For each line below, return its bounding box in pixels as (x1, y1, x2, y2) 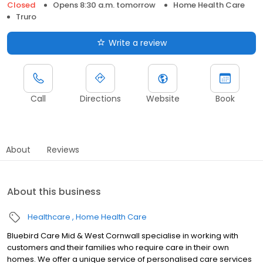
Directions (80, 92, 121, 104)
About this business (7, 184, 101, 198)
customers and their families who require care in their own (7, 241, 229, 253)
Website (146, 92, 180, 104)
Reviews (47, 143, 79, 156)
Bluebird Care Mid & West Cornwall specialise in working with (7, 230, 238, 241)
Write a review (108, 36, 167, 49)
